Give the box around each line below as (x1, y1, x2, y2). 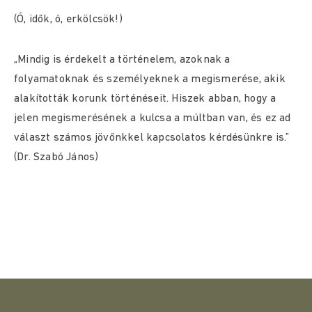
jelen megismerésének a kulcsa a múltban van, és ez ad (14, 113, 291, 124)
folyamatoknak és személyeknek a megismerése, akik (14, 74, 286, 85)
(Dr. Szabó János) (14, 152, 99, 163)
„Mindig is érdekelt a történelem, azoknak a (14, 54, 231, 65)
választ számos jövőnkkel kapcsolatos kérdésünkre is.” (14, 132, 290, 143)
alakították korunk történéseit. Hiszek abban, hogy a (14, 93, 276, 104)
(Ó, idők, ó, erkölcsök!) (14, 14, 123, 25)
